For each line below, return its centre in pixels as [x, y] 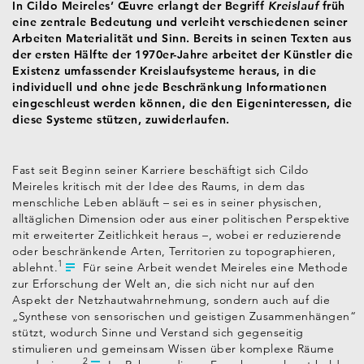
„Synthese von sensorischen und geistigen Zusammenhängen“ [184, 316]
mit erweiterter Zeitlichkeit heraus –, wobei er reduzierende [177, 234]
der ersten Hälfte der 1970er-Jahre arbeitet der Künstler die [182, 54]
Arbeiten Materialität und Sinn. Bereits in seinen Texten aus [182, 38]
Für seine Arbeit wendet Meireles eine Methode [213, 267]
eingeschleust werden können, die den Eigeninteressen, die [182, 103]
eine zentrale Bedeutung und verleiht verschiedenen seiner [180, 22]
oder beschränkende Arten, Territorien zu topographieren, [174, 251]
